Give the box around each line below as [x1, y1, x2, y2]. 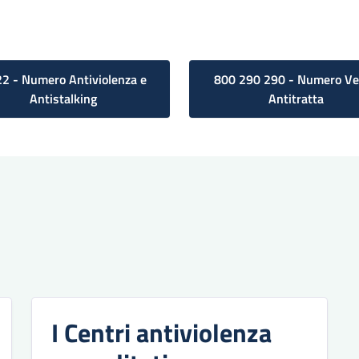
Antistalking [30, 88, 97, 108]
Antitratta [268, 88, 324, 108]
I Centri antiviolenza [50, 313, 272, 352]
